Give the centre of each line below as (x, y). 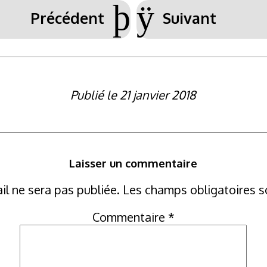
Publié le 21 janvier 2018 (133, 95)
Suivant (189, 18)
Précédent (67, 18)
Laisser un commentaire (133, 163)
